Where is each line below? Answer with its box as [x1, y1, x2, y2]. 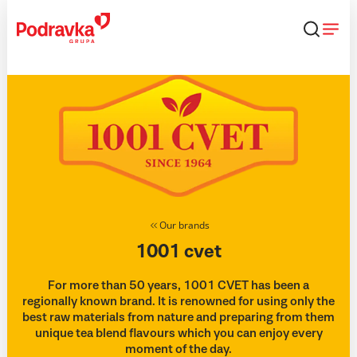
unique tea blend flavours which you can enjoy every [34, 327, 323, 339]
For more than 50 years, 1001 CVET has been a [48, 279, 309, 292]
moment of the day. [125, 343, 232, 355]
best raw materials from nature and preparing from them [22, 311, 335, 324]
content [6, 25, 50, 37]
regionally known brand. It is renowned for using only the [22, 295, 335, 308]
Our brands [159, 218, 210, 232]
